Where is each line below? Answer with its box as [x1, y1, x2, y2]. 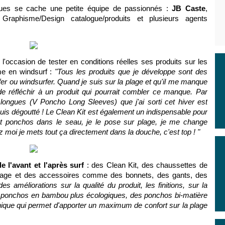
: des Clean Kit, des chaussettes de [84, 161, 208, 169]
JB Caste [172, 4, 206, 13]
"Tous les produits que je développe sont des [55, 67, 208, 76]
